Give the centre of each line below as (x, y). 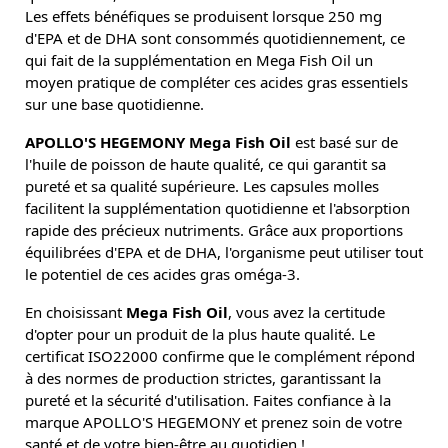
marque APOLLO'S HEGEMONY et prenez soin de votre (213, 422)
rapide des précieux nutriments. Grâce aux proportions (214, 230)
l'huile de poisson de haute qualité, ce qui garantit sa (205, 164)
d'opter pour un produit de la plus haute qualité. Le (200, 334)
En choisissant (75, 312)
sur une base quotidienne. (114, 104)
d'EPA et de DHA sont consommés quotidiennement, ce (215, 38)
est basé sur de (344, 142)
